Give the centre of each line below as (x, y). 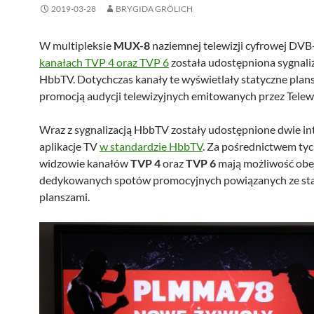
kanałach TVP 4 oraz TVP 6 (104, 62)
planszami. (64, 197)
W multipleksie (76, 45)
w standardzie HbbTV (151, 146)
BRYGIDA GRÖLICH (154, 9)
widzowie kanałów (85, 163)
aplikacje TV (69, 146)
